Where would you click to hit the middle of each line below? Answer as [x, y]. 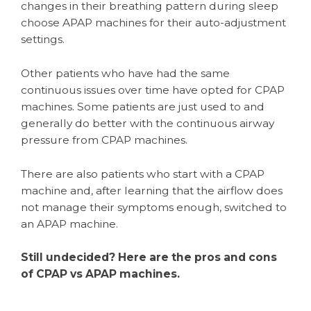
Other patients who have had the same [125, 74]
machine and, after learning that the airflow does [152, 190]
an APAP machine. [69, 224]
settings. [43, 40]
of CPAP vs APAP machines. [100, 274]
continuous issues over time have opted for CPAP [153, 90]
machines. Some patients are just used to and [143, 107]
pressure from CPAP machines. [104, 140]
